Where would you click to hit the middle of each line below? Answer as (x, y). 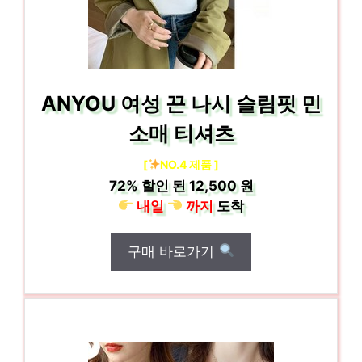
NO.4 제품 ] (190, 164)
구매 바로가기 (173, 251)
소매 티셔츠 (181, 133)
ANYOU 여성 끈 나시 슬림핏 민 (181, 103)
